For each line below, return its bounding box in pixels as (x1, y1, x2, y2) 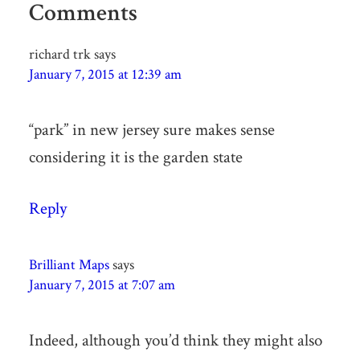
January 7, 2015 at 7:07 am (28, 275, 175, 294)
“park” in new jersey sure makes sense (28, 118, 275, 141)
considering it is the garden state (28, 145, 243, 168)
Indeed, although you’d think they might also (28, 329, 322, 351)
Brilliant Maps (28, 255, 109, 274)
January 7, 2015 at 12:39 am (28, 64, 182, 84)
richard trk (28, 44, 91, 63)
